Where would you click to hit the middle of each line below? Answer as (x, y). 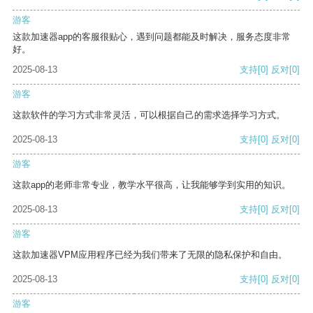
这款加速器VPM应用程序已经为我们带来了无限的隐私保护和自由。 (150, 255)
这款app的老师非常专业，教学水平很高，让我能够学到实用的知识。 (152, 185)
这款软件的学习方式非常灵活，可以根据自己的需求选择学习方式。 (149, 115)
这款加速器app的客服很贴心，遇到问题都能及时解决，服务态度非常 (152, 37)
